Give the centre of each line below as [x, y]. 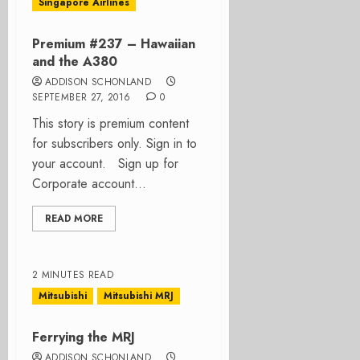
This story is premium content [110, 123]
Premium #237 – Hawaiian [114, 44]
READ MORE [74, 219]
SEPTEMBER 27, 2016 [82, 97]
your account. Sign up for [105, 164]
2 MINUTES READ [73, 275]
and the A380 [75, 61]
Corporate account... [89, 184]
